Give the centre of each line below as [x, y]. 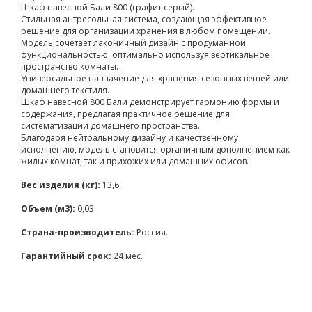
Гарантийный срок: [67, 256]
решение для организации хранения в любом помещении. [146, 31]
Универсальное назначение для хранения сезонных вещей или [155, 78]
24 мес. [128, 256]
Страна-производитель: [79, 232]
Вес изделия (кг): [62, 185]
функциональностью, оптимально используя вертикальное [145, 54]
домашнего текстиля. [65, 90]
